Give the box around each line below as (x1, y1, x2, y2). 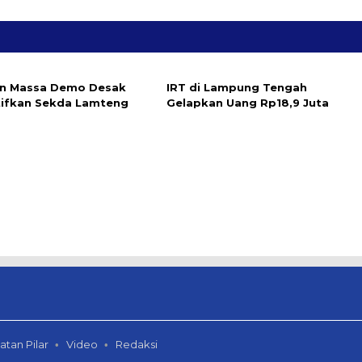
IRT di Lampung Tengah (166, 81, 307, 95)
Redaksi (116, 337, 158, 351)
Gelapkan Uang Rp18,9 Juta (166, 96, 329, 110)
